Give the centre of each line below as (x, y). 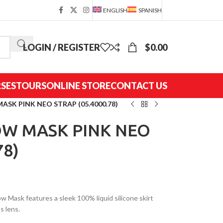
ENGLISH (115, 10)
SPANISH (150, 10)
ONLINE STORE (78, 85)
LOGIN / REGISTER (61, 47)
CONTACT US (139, 85)
